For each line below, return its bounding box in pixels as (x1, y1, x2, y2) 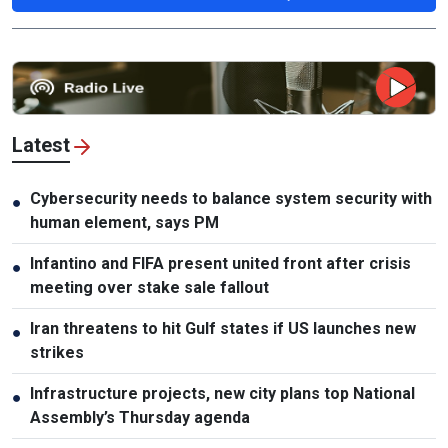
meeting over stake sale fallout (30, 277, 269, 297)
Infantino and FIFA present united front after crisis (30, 253, 411, 273)
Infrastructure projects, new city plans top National (30, 383, 415, 403)
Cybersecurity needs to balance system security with (30, 188, 432, 208)
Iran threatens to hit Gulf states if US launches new (30, 318, 416, 338)
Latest (12, 132, 70, 157)
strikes (30, 342, 84, 362)
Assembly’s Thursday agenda (30, 407, 250, 427)
